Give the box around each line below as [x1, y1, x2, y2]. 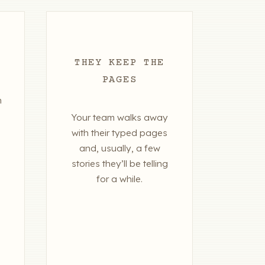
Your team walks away [71, 112, 168, 124]
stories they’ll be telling [71, 158, 168, 170]
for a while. [96, 173, 143, 185]
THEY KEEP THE [74, 57, 165, 69]
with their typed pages [72, 127, 167, 139]
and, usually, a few [79, 143, 160, 154]
